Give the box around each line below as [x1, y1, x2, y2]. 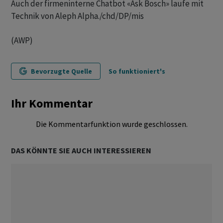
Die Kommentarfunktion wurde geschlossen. [35, 119, 188, 129]
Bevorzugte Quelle [31, 67, 92, 76]
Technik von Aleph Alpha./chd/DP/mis [11, 10, 144, 21]
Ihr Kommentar [11, 96, 93, 111]
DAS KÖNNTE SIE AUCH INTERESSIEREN [11, 145, 151, 155]
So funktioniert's [109, 67, 165, 76]
